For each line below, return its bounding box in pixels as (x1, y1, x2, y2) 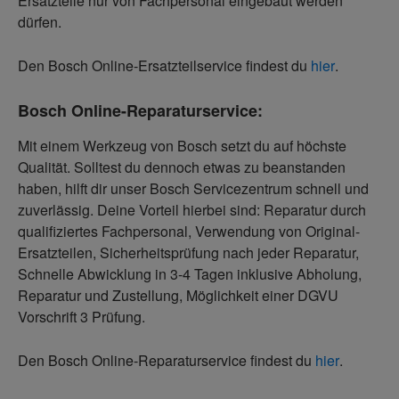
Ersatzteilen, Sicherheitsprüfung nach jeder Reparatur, (18, 242, 359, 264)
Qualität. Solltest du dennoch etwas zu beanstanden (18, 157, 346, 178)
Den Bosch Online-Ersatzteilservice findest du (18, 55, 311, 77)
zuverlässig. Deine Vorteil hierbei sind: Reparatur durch (18, 199, 366, 221)
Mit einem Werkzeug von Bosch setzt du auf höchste (18, 135, 346, 157)
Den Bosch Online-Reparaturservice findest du (18, 350, 315, 371)
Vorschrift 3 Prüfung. (18, 306, 145, 328)
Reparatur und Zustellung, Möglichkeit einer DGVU (18, 285, 338, 306)
